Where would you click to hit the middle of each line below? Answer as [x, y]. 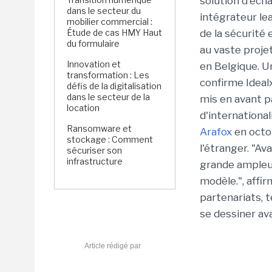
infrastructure [95, 161]
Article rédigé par [113, 246]
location [83, 108]
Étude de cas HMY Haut [114, 32]
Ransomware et [99, 128]
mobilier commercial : [110, 22]
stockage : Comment [110, 139]
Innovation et [94, 64]
